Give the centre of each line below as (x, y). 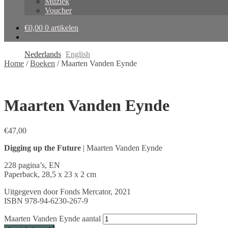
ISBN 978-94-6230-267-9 (46, 201)
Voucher (58, 10)
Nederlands (43, 54)
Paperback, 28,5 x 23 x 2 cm (50, 174)
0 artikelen (62, 28)
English (78, 54)
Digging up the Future (42, 148)
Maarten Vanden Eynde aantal (52, 218)
